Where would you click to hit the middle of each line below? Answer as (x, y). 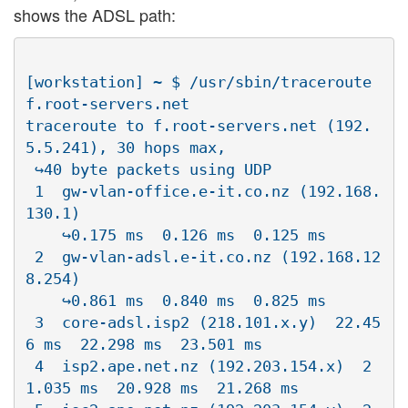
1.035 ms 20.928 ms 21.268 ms (162, 388)
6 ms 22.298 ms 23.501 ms (144, 345)
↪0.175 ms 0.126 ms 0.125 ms (44, 235)
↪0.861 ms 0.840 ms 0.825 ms (44, 301)
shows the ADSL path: (95, 14)
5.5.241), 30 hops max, (130, 148)
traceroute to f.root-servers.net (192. (199, 126)
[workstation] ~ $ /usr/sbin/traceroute (199, 82)
